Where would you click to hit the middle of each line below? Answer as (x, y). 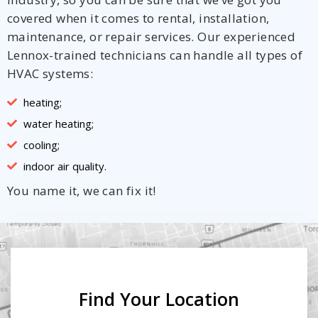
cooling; (41, 144)
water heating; (58, 123)
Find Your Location (159, 298)
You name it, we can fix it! (82, 190)
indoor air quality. (65, 166)
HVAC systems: (50, 73)
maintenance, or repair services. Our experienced (152, 36)
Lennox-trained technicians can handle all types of (155, 55)
